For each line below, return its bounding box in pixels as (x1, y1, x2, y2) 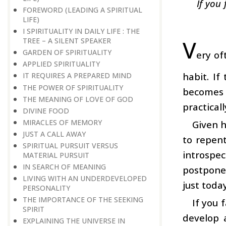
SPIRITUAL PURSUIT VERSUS (23, 141, 118, 151)
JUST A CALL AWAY (23, 129, 86, 139)
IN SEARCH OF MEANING (23, 162, 106, 172)
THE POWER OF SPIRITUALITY (23, 82, 123, 92)
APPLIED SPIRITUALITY (23, 59, 100, 69)
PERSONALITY (23, 183, 70, 193)
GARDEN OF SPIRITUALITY (23, 47, 111, 58)
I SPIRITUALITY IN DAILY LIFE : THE (23, 26, 140, 36)
